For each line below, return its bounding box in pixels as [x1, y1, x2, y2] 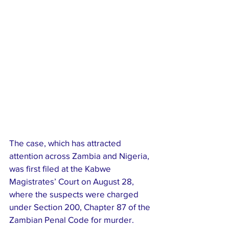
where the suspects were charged [9, 189, 141, 199]
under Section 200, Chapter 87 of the [9, 201, 152, 212]
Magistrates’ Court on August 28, [9, 176, 136, 186]
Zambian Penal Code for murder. [9, 214, 136, 224]
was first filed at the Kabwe [9, 163, 113, 173]
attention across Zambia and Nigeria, [9, 150, 151, 161]
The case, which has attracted [9, 138, 123, 148]
